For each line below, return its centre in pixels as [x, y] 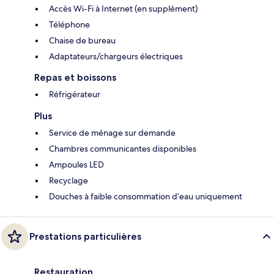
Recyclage [68, 181]
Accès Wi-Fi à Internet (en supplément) [123, 9]
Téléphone [69, 25]
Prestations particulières [85, 237]
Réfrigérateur [75, 94]
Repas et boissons [75, 78]
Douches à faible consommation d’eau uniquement [146, 197]
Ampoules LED [76, 165]
